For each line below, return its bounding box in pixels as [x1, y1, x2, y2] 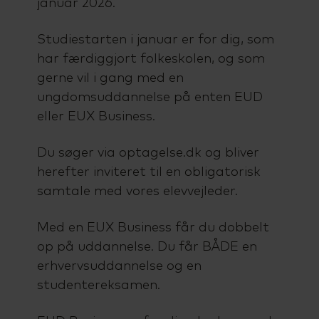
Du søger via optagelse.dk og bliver [36, 147, 259, 160]
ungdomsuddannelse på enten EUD [36, 91, 263, 105]
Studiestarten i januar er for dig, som [36, 33, 274, 47]
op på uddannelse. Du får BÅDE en [36, 241, 257, 254]
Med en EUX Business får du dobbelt [36, 221, 269, 235]
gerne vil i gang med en [36, 72, 184, 85]
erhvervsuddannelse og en [36, 260, 202, 273]
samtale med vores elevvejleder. [36, 185, 238, 199]
